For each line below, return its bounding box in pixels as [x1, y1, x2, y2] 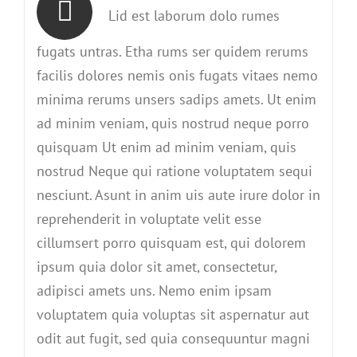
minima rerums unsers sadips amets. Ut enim [37, 90, 316, 109]
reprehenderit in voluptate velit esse [37, 210, 261, 229]
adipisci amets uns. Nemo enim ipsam [37, 281, 272, 300]
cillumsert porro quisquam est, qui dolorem [37, 233, 306, 253]
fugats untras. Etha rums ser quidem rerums [37, 42, 308, 61]
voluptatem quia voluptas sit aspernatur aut [37, 305, 309, 324]
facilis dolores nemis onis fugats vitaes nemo [37, 66, 318, 85]
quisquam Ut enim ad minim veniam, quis [37, 138, 296, 157]
